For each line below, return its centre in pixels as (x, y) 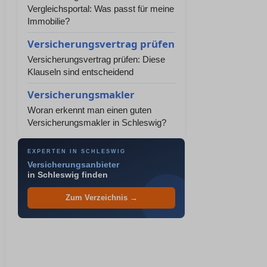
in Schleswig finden (68, 175)
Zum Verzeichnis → (101, 198)
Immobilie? (49, 21)
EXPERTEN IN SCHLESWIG (77, 151)
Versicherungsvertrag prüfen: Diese (96, 59)
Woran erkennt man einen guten (89, 110)
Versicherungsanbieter (73, 165)
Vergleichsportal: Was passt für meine (101, 9)
